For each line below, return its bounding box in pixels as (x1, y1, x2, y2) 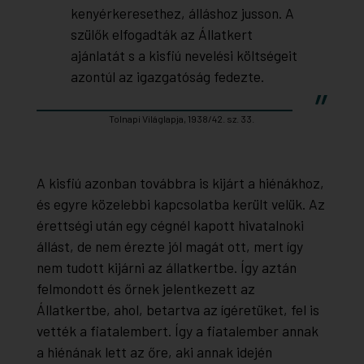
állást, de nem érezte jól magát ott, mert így (36, 237, 303, 256)
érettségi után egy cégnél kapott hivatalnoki (36, 216, 304, 235)
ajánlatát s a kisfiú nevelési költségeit (70, 46, 297, 65)
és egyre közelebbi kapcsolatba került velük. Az (36, 195, 325, 214)
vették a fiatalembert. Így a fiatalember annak (36, 322, 318, 340)
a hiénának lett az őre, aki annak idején (36, 343, 272, 362)
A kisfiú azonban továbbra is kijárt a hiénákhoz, (36, 174, 324, 193)
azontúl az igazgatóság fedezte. (70, 67, 264, 86)
